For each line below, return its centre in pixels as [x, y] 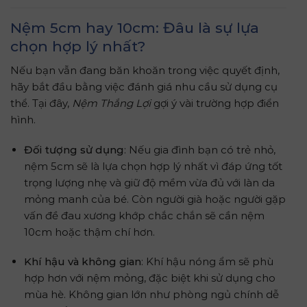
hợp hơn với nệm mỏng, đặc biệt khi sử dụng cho [149, 278]
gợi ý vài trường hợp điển [215, 103]
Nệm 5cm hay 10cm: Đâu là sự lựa [135, 27]
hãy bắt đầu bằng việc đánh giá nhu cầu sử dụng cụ [144, 87]
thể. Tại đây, [41, 103]
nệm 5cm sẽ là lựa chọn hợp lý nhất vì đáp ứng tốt [153, 166]
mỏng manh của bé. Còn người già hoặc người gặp [155, 199]
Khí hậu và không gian [82, 261]
